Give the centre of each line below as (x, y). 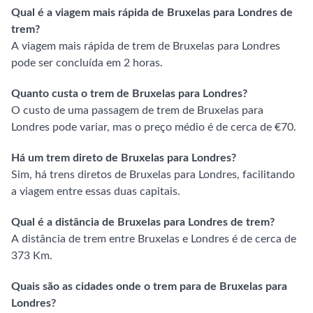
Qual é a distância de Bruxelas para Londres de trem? (143, 222)
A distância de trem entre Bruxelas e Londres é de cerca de (154, 239)
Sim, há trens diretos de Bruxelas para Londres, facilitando (153, 175)
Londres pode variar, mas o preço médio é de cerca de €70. (154, 127)
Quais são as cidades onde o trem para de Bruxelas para (149, 286)
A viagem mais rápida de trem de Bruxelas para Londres (146, 46)
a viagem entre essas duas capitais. (96, 191)
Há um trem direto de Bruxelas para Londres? (124, 158)
